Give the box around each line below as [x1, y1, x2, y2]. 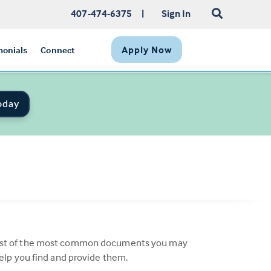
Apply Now [122, 44, 172, 56]
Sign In [161, 7, 191, 19]
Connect [41, 44, 76, 56]
